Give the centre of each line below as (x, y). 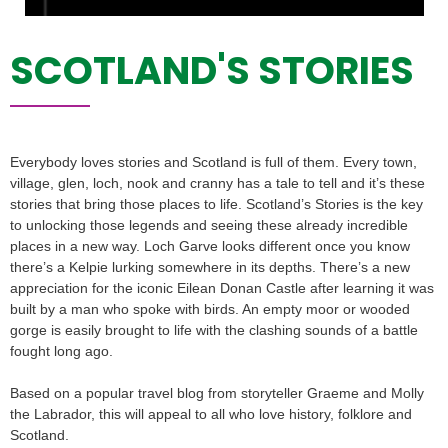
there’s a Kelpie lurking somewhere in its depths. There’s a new (210, 267)
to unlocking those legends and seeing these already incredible (209, 225)
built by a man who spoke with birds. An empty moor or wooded (210, 309)
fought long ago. (61, 351)
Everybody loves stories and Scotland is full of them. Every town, (213, 162)
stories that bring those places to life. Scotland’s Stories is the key (216, 204)
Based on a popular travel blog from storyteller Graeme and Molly (217, 393)
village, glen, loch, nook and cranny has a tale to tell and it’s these (217, 183)
